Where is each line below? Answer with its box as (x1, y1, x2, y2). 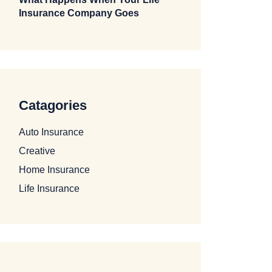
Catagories (19, 98, 87, 113)
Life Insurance (19, 183, 80, 194)
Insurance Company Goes (19, 8, 139, 18)
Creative (19, 146, 55, 156)
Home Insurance (19, 165, 90, 175)
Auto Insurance (19, 127, 84, 137)
